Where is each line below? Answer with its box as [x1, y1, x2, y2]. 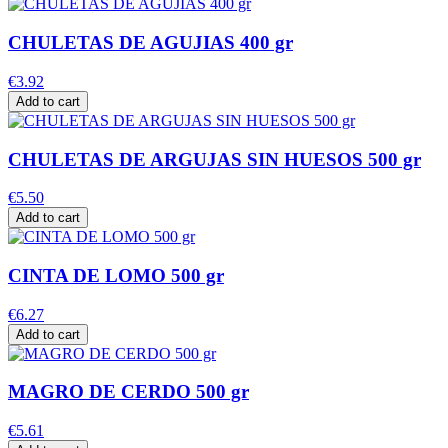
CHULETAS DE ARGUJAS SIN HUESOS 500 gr [8, 148, 421, 170]
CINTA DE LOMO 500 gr [8, 265, 224, 287]
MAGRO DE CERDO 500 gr [8, 381, 249, 403]
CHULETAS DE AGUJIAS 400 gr [8, 32, 293, 54]
